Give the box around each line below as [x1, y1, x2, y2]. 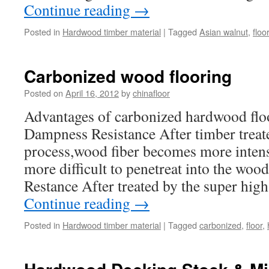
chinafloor [133, 86, 170, 99]
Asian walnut [199, 25, 248, 38]
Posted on [24, 86, 63, 99]
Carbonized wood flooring [24, 64, 232, 88]
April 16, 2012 [65, 86, 119, 99]
